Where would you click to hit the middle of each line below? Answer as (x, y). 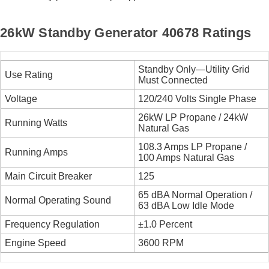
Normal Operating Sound (58, 201)
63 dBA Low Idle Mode (186, 206)
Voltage (21, 99)
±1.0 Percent (165, 225)
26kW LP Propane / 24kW (193, 118)
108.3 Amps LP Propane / (193, 147)
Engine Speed (36, 243)
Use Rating (29, 75)
